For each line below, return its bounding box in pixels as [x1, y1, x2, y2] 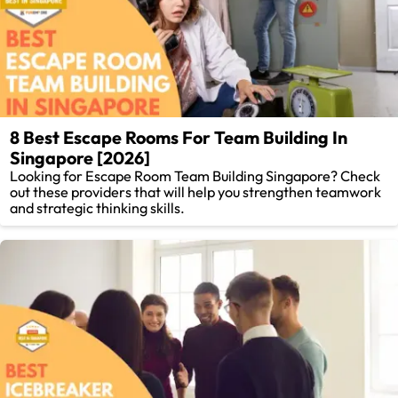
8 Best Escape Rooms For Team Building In [10, 126, 348, 149]
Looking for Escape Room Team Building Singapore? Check [10, 167, 381, 186]
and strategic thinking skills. [10, 199, 186, 218]
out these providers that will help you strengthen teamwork [10, 183, 382, 202]
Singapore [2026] [10, 147, 151, 170]
